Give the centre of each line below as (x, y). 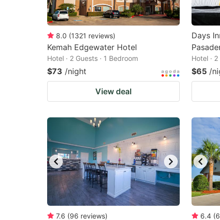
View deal (113, 91)
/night (76, 71)
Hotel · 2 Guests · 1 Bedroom (93, 58)
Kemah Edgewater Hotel (92, 47)
